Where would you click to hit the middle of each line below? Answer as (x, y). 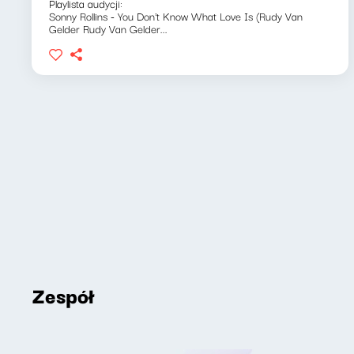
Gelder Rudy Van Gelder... (108, 28)
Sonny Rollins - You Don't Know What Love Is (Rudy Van (176, 16)
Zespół (63, 295)
